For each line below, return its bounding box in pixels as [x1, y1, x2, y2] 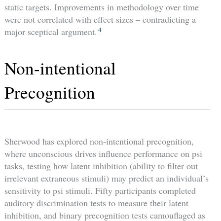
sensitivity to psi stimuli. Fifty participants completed [4, 184, 196, 197]
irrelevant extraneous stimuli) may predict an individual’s [4, 172, 209, 184]
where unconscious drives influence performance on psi [4, 147, 202, 160]
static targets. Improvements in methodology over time [4, 1, 199, 13]
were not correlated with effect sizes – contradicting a [4, 13, 196, 26]
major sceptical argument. [4, 26, 97, 38]
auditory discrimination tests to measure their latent [4, 197, 188, 209]
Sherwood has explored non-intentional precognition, [4, 135, 194, 147]
